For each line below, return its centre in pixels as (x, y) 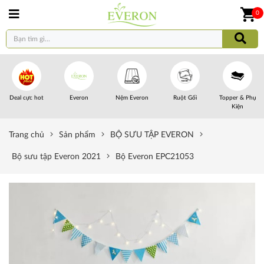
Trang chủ (27, 135)
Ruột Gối (185, 98)
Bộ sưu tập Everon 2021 (56, 157)
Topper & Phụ (237, 98)
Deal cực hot (26, 98)
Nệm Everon (132, 98)
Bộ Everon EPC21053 (155, 157)
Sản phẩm (77, 135)
